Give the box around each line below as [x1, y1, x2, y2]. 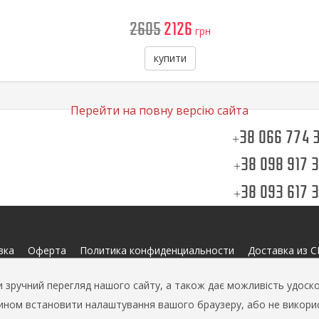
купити [154, 51, 187, 65]
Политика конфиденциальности [80, 244, 234, 257]
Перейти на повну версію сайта [70, 103, 249, 118]
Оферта [28, 244, 66, 257]
